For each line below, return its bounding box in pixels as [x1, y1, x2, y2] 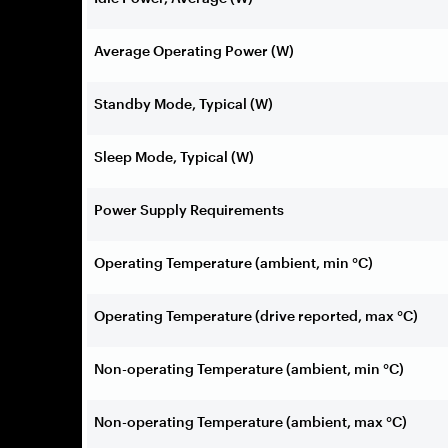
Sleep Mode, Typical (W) [94, 147, 254, 165]
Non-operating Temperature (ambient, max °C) [94, 412, 407, 430]
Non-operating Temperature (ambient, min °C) [94, 359, 404, 377]
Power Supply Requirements [94, 200, 284, 218]
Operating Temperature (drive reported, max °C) [94, 306, 418, 324]
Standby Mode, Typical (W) [94, 94, 273, 112]
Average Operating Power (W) [94, 41, 294, 59]
